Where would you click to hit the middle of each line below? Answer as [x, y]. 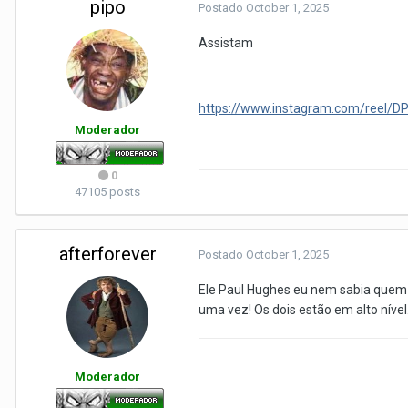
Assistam [227, 43]
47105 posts [107, 192]
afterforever [107, 254]
